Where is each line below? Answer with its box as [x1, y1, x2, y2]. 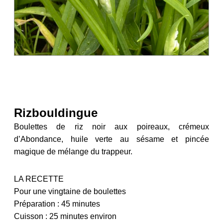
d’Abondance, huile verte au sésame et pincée [14, 134, 209, 143]
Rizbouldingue [14, 106, 98, 119]
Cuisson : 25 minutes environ [14, 212, 116, 221]
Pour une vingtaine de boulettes [14, 187, 126, 196]
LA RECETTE [14, 174, 64, 183]
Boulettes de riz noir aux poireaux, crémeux [14, 122, 209, 131]
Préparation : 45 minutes [14, 199, 100, 208]
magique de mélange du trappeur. [14, 147, 132, 156]
